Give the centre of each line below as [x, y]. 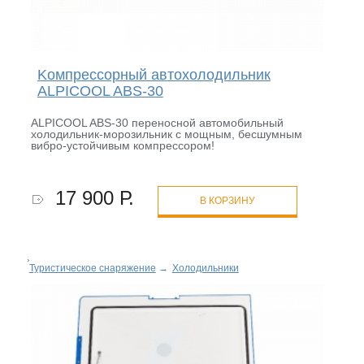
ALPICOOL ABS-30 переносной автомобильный [157, 123]
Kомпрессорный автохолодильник [154, 75]
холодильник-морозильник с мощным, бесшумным [166, 134]
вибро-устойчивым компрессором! [124, 146]
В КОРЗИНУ [227, 201]
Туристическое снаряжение [92, 269]
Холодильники [205, 269]
